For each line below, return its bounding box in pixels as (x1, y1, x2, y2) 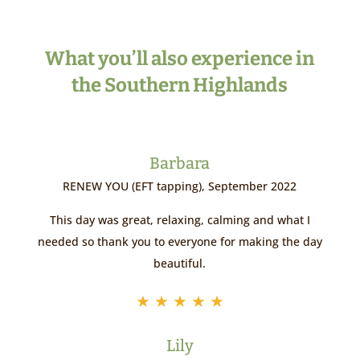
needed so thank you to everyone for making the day (37, 234, 322, 250)
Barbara (149, 153, 211, 174)
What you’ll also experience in (45, 47, 315, 71)
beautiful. (153, 256, 207, 272)
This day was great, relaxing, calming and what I (49, 212, 310, 228)
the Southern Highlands (72, 74, 288, 97)
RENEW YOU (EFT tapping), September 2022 (63, 178, 297, 194)
